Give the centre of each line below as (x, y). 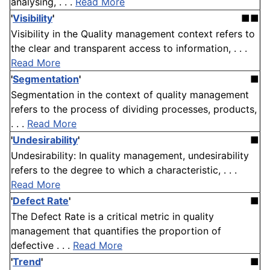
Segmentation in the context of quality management (130, 95)
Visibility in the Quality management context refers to (133, 34)
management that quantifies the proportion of (116, 231)
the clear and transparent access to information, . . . (129, 49)
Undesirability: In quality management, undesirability (130, 156)
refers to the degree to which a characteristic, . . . (124, 170)
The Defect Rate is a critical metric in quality (112, 217)
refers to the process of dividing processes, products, (134, 109)
